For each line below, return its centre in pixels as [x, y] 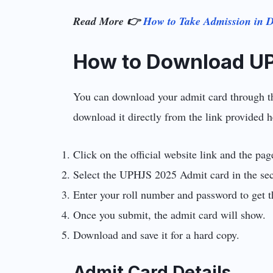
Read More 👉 [108, 21]
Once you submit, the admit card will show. [170, 214]
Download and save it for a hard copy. [157, 234]
